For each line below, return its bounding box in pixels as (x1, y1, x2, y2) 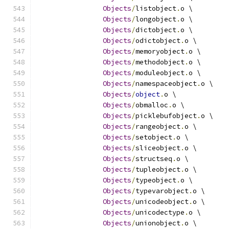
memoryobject (135, 47, 185, 56)
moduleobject (135, 68, 185, 77)
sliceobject (135, 144, 180, 152)
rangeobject (135, 122, 180, 131)
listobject (135, 4, 176, 13)
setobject (135, 133, 172, 142)
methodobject (135, 58, 185, 66)
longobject (135, 15, 176, 24)
